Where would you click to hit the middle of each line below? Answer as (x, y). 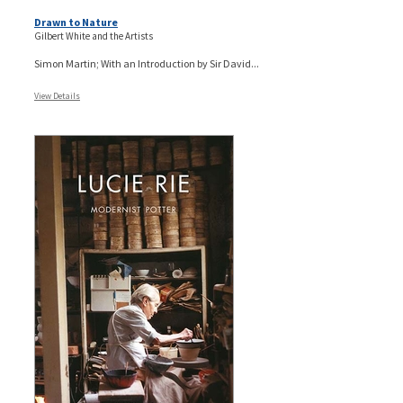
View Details (57, 95)
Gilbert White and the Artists (94, 36)
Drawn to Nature (76, 22)
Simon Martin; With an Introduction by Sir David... (147, 63)
